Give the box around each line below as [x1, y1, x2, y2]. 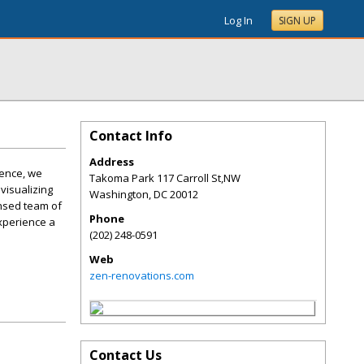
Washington [89, 187, 149, 201]
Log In [224, 13, 253, 28]
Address [89, 154, 134, 169]
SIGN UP [279, 14, 316, 28]
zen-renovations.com [89, 268, 194, 283]
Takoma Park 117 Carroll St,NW [89, 171, 240, 185]
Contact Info [89, 127, 172, 145]
